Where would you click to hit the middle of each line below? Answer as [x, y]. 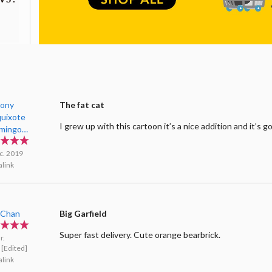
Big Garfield [83, 213]
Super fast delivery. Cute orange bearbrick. [140, 234]
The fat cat [82, 104]
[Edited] [15, 248]
